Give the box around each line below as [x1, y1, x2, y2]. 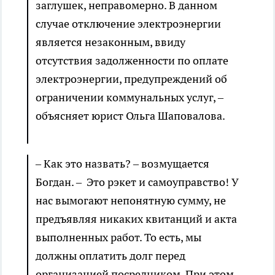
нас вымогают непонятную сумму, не [36, 193, 226, 208]
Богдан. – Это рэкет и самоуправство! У [36, 175, 238, 190]
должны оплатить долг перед [36, 249, 185, 263]
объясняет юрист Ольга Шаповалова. [36, 109, 225, 123]
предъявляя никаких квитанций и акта [36, 212, 237, 227]
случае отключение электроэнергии [36, 17, 221, 31]
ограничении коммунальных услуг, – [36, 90, 223, 105]
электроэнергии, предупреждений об [36, 72, 227, 87]
